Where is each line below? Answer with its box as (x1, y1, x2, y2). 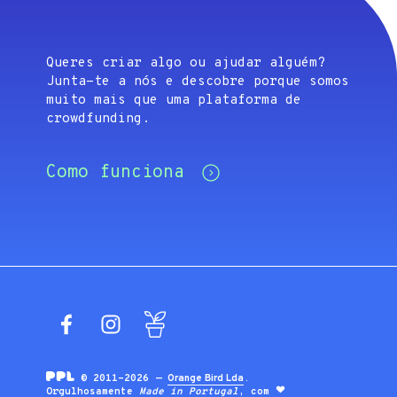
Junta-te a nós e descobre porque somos (46, 73, 350, 90)
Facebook (79, 306, 192, 339)
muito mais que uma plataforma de (46, 91, 302, 109)
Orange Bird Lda (167, 372, 245, 385)
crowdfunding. (46, 110, 151, 128)
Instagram (123, 306, 244, 339)
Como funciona (46, 160, 185, 184)
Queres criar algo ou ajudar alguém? (46, 54, 326, 72)
